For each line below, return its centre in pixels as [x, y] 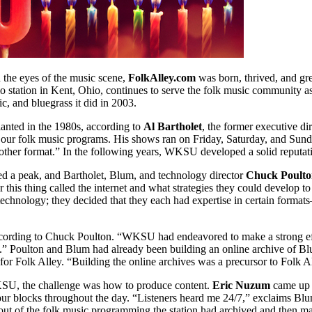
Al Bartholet [173, 127]
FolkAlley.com [162, 78]
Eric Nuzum [241, 286]
